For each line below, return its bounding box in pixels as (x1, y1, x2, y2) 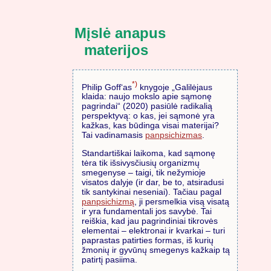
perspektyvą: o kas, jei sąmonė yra (82, 111, 215, 121)
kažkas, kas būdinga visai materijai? (82, 120, 219, 131)
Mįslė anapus (74, 24, 166, 41)
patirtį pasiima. (82, 255, 137, 265)
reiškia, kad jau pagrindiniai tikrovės (82, 216, 218, 226)
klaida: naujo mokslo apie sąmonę (82, 91, 212, 102)
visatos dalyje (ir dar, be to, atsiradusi (82, 177, 224, 188)
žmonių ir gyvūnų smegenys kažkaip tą (82, 245, 230, 255)
